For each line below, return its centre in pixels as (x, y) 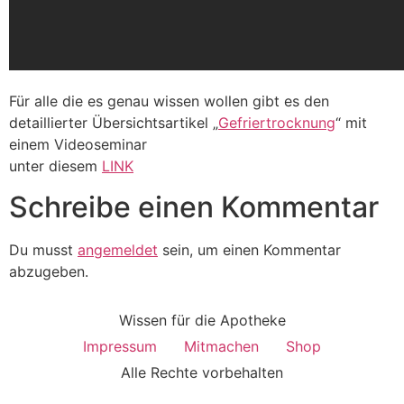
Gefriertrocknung (277, 123)
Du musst (43, 249)
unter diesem (55, 166)
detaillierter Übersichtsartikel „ (114, 123)
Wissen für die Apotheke (202, 321)
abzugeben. (49, 271)
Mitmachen (221, 347)
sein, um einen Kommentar (249, 249)
